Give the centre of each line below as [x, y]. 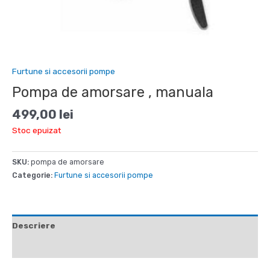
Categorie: [33, 175]
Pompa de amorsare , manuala [113, 92]
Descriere [34, 226]
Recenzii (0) [39, 247]
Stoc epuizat [37, 130]
